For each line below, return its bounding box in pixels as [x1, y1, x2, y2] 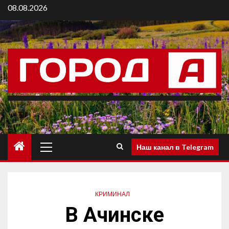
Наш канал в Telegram [136, 142, 214, 151]
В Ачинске [65, 203, 164, 227]
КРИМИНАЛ [95, 190, 130, 198]
